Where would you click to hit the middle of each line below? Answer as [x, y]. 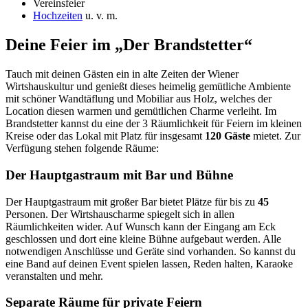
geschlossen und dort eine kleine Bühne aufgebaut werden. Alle [143, 239]
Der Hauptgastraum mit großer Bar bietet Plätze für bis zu [132, 201]
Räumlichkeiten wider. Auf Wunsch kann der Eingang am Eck [141, 226]
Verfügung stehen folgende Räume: [82, 148]
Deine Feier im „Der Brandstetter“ [129, 45]
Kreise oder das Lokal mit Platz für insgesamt [105, 136]
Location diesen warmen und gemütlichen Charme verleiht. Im [141, 111]
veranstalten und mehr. [54, 276]
